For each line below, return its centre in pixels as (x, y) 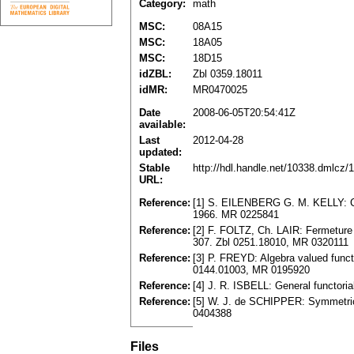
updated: (160, 153)
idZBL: (155, 74)
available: (162, 125)
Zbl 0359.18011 (228, 74)
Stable (154, 168)
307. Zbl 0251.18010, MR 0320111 (271, 243)
